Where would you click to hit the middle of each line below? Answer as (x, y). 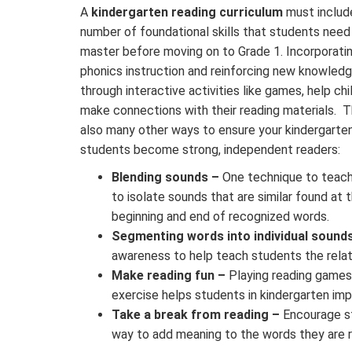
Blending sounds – (165, 177)
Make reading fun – (169, 275)
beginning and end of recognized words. (220, 216)
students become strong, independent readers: (210, 149)
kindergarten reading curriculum (187, 12)
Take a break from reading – (196, 314)
